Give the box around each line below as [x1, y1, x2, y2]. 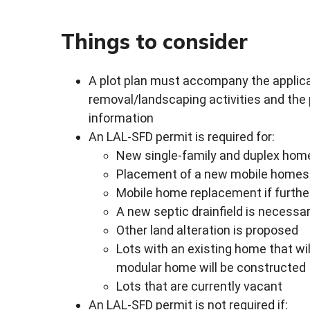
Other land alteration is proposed [116, 223, 298, 238]
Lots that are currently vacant [116, 279, 282, 294]
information [89, 111, 154, 126]
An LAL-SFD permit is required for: [89, 129, 275, 145]
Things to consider [61, 28, 248, 55]
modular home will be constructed [116, 260, 306, 275]
